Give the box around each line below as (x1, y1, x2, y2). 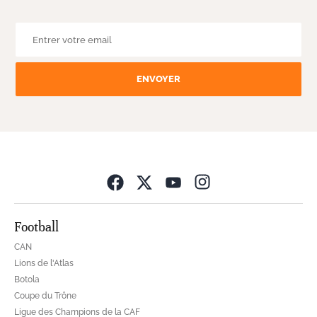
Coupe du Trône (14, 290, 76, 301)
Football (14, 218, 59, 235)
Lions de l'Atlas (14, 258, 74, 268)
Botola (14, 274, 40, 284)
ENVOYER (137, 74, 180, 85)
